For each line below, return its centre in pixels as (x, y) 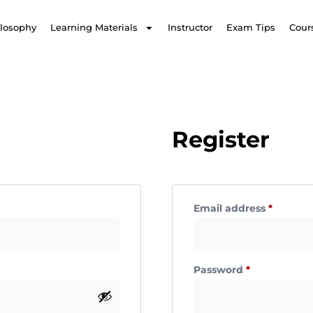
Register (221, 139)
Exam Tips (250, 28)
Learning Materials (94, 28)
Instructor (190, 28)
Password (220, 270)
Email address (231, 208)
